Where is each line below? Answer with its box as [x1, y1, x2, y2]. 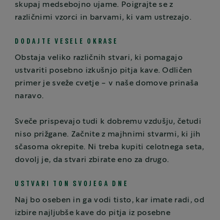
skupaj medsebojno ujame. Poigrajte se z [15, 1, 173, 9]
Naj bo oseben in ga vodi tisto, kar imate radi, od [15, 196, 205, 204]
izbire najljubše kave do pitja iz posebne [15, 209, 171, 217]
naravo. [15, 92, 44, 100]
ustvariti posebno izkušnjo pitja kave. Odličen [15, 67, 192, 75]
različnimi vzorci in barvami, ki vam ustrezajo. [15, 14, 192, 22]
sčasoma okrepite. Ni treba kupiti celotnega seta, [15, 143, 204, 151]
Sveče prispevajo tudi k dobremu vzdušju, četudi [15, 118, 202, 126]
